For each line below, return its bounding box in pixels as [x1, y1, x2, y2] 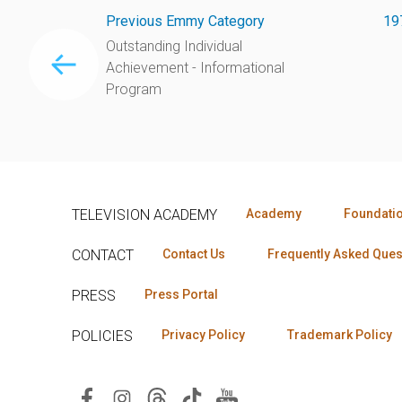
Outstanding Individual [105, 37, 242, 55]
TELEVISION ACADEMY [72, 205, 217, 223]
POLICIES [72, 327, 133, 345]
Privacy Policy [162, 327, 245, 342]
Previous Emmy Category [105, 12, 265, 30]
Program [105, 80, 162, 98]
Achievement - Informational [105, 58, 284, 76]
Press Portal [144, 286, 218, 301]
